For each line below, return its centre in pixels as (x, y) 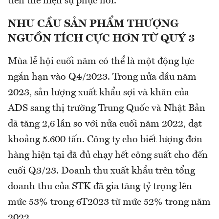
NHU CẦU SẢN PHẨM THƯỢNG (93, 24)
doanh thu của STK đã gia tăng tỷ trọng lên (100, 186)
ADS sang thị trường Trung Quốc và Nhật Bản (107, 108)
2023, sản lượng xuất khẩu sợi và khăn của (99, 93)
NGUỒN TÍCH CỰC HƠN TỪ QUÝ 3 (101, 38)
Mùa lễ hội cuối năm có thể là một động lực (101, 61)
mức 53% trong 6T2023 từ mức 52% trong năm (109, 202)
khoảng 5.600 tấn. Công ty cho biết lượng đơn (105, 140)
